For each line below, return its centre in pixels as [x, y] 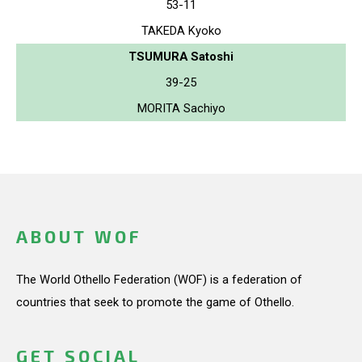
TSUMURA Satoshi [181, 56]
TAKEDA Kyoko [181, 30]
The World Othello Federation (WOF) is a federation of [159, 280]
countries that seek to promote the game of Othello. [155, 302]
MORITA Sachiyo [181, 108]
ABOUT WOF [79, 237]
